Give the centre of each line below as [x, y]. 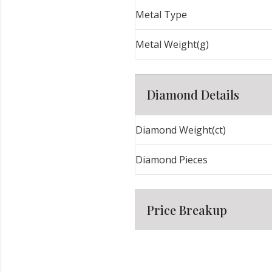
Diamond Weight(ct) [181, 130]
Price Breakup [187, 209]
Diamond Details [193, 94]
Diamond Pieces [172, 159]
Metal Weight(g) [172, 44]
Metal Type [161, 14]
